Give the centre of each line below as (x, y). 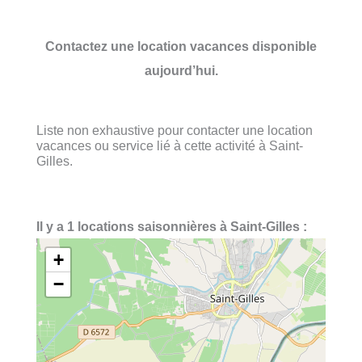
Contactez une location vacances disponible (181, 46)
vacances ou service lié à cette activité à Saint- (170, 145)
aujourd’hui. (181, 70)
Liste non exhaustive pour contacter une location (175, 130)
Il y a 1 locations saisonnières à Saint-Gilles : (172, 227)
